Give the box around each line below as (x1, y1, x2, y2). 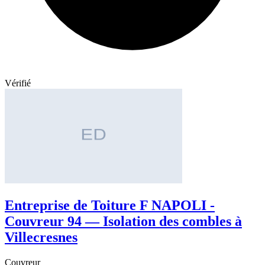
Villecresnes (5, 230, 77, 245)
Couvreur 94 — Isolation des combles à (5, 214, 242, 230)
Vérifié (5, 78, 31, 89)
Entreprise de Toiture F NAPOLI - (5, 198, 215, 214)
